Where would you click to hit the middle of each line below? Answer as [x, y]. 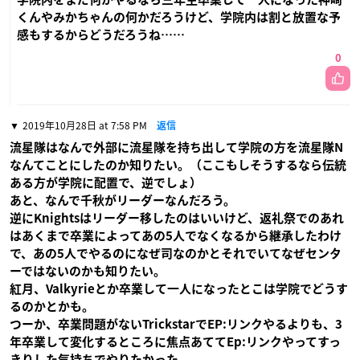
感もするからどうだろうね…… [101, 35]
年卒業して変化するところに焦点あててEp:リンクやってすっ [175, 342]
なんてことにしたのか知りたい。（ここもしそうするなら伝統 [178, 166]
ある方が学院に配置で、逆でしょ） [106, 183]
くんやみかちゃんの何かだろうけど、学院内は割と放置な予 [179, 18]
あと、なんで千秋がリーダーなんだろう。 [123, 201]
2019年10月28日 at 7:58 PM [85, 126]
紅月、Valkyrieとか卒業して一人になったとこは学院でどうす [179, 289]
